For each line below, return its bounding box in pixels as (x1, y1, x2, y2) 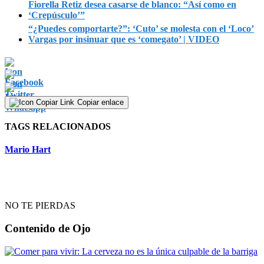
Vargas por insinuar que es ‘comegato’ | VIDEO (28, 34, 219, 44)
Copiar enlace (77, 97, 124, 107)
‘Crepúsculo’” (28, 9, 85, 20)
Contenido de (5, 222, 70, 235)
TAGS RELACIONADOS (5, 121, 111, 131)
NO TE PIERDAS (5, 200, 75, 211)
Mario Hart (5, 144, 51, 155)
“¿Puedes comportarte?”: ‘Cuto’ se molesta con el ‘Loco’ (28, 23, 254, 34)
